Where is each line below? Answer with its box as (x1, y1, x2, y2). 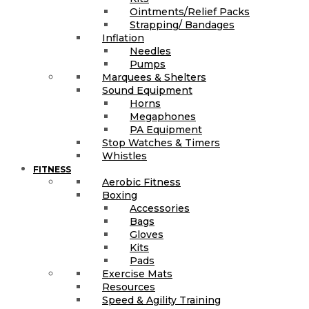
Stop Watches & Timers (102, 137, 220, 150)
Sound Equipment (102, 84, 192, 97)
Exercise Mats (102, 268, 172, 281)
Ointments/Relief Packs (130, 6, 250, 19)
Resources (102, 281, 155, 294)
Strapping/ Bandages (130, 19, 235, 32)
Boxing (102, 189, 137, 202)
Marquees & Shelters (102, 71, 206, 84)
